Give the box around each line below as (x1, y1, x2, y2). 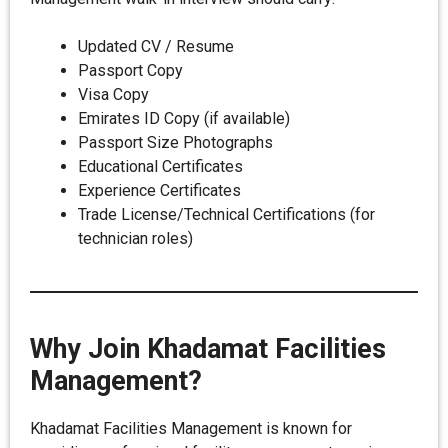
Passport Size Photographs (78, 133, 273, 152)
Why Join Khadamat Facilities (30, 333, 386, 365)
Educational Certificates (78, 157, 243, 176)
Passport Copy (78, 61, 183, 80)
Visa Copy (78, 85, 149, 104)
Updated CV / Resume (78, 37, 234, 56)
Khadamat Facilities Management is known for (30, 419, 352, 438)
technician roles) (78, 229, 193, 248)
